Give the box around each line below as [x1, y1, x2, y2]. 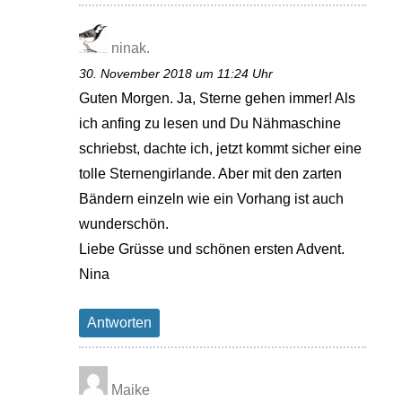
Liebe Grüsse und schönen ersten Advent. [79, 241, 345, 258]
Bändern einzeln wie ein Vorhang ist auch [79, 191, 345, 207]
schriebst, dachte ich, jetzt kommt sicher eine [79, 141, 363, 157]
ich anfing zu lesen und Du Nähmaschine [79, 116, 342, 132]
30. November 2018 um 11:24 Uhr [79, 66, 274, 82]
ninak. [111, 40, 151, 57]
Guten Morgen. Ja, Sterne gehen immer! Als [79, 91, 356, 107]
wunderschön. [79, 216, 170, 232]
